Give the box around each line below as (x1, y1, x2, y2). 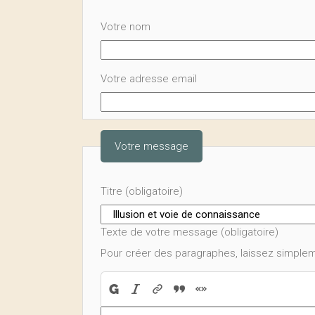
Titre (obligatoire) (101, 185, 183, 198)
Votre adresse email (101, 72, 197, 85)
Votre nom (101, 20, 150, 33)
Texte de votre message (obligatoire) (101, 226, 278, 238)
